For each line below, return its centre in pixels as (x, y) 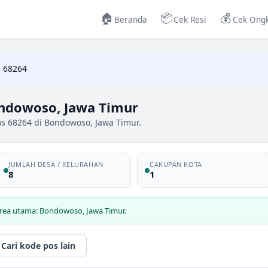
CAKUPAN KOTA (176, 164)
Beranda (131, 19)
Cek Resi (190, 19)
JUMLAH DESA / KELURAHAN (56, 164)
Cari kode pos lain (38, 246)
